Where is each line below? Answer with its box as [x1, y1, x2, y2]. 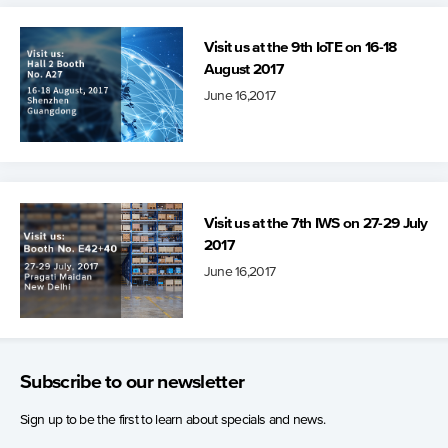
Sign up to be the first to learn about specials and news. [20, 413, 326, 428]
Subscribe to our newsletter [20, 373, 245, 393]
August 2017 [203, 62, 283, 78]
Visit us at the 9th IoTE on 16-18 [203, 40, 397, 56]
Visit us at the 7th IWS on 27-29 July [203, 216, 428, 232]
